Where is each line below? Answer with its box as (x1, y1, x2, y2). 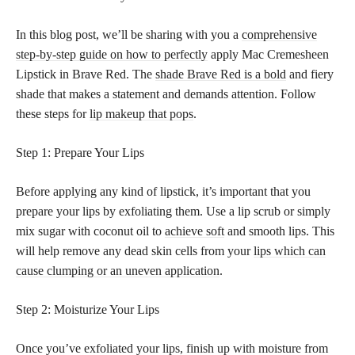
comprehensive (242, 27, 317, 41)
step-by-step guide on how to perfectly (16, 47, 208, 61)
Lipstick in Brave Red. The (16, 67, 155, 81)
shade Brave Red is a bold (155, 67, 286, 81)
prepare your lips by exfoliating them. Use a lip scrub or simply (16, 204, 330, 218)
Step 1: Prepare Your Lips (16, 145, 144, 159)
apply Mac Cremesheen (208, 47, 329, 61)
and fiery (286, 67, 334, 81)
